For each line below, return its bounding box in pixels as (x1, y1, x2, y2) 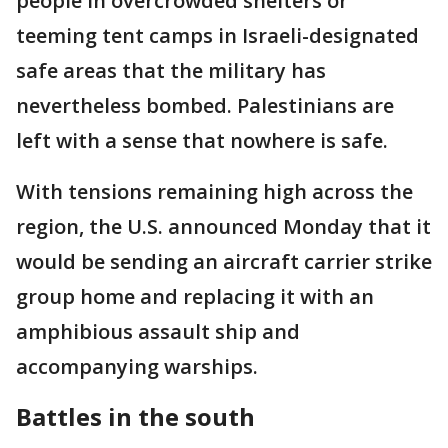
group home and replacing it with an (16, 282, 374, 310)
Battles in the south (16, 399, 255, 433)
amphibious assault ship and (16, 317, 300, 345)
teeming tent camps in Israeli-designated (16, 21, 419, 49)
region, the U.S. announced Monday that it (16, 212, 431, 240)
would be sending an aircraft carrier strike (16, 247, 432, 275)
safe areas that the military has (16, 56, 326, 84)
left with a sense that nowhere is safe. (16, 126, 388, 154)
